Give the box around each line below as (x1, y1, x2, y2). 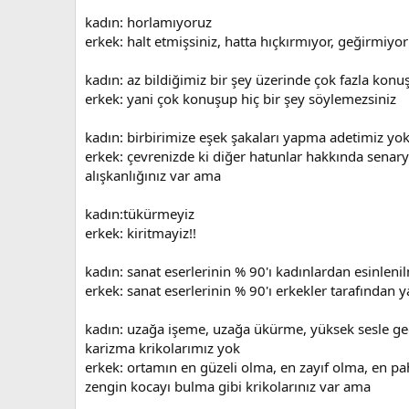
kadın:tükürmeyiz (85, 204, 194, 223)
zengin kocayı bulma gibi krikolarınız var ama (85, 376, 371, 395)
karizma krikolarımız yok (85, 338, 240, 357)
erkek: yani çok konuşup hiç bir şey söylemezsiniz (85, 89, 396, 108)
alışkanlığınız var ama (85, 165, 221, 184)
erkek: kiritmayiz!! (85, 223, 196, 242)
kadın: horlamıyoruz (85, 12, 212, 31)
